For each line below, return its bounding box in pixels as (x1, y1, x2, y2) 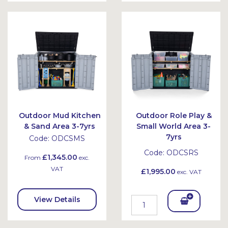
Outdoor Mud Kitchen (18, 111, 101, 120)
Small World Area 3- (136, 122, 211, 131)
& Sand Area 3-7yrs (24, 122, 95, 131)
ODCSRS (166, 148, 198, 157)
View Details (34, 194, 80, 204)
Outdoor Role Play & (135, 111, 212, 120)
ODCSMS (51, 134, 85, 143)
